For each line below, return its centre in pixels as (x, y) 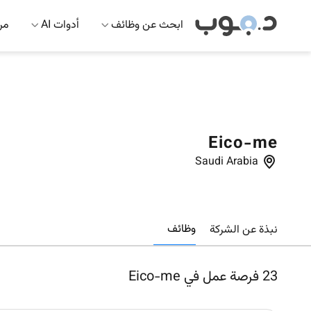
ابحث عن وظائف (147, 25)
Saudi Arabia (227, 162)
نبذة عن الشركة (244, 230)
